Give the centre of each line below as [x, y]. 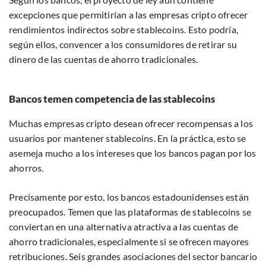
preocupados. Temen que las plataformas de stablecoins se [130, 212]
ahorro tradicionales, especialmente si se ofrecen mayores [129, 242]
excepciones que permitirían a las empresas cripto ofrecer [129, 15]
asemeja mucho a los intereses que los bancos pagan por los [133, 153]
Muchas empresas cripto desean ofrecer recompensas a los [131, 123]
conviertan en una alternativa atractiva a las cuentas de [124, 227]
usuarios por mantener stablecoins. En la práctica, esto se [128, 138]
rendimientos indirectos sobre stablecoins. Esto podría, [124, 30]
